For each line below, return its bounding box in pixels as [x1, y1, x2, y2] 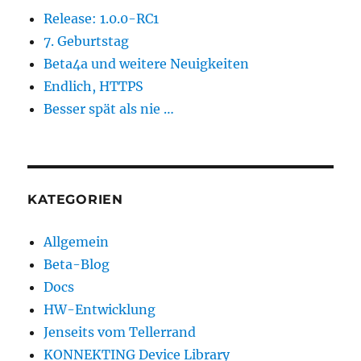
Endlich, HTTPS [44, 77, 144, 94]
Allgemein [44, 233, 110, 250]
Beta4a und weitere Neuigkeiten [44, 55, 250, 72]
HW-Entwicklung [44, 301, 156, 317]
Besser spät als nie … [44, 100, 175, 117]
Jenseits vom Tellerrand [44, 323, 197, 340]
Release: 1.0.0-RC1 [44, 10, 160, 27]
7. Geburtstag [44, 32, 130, 49]
